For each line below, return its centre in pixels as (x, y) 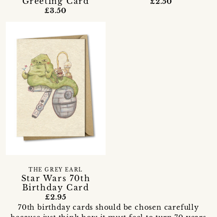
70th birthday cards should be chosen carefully (108, 207)
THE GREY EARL (56, 170)
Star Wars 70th (56, 178)
